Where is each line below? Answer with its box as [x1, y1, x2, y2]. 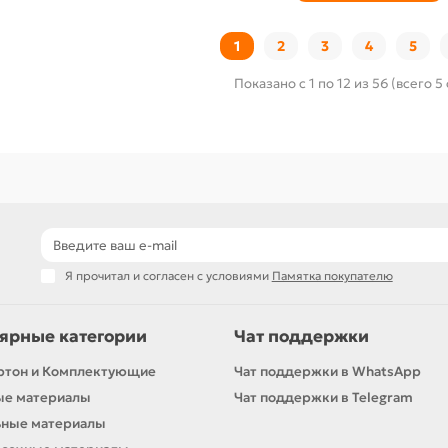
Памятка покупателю [271, 268, 393, 283]
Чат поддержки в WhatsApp [234, 363, 421, 380]
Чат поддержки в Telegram [234, 389, 413, 406]
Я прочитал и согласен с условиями [64, 268, 272, 283]
